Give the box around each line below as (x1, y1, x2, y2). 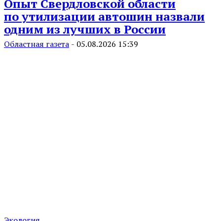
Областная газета (4, 38, 69, 50)
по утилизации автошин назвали (4, 8, 205, 25)
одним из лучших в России (4, 21, 166, 37)
